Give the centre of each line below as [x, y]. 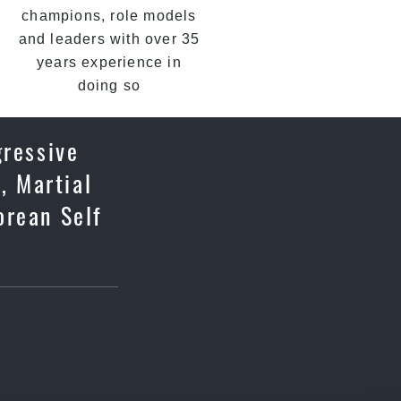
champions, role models [109, 16]
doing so [109, 85]
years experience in [109, 62]
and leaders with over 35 [109, 39]
